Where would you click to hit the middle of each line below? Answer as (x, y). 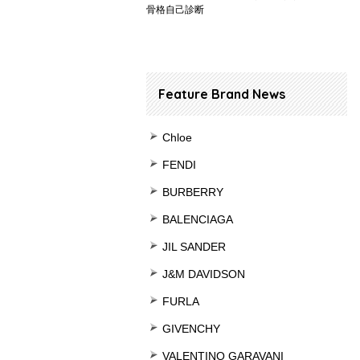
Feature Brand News (222, 94)
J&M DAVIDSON (204, 274)
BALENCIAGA (198, 219)
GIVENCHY (191, 329)
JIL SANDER (194, 247)
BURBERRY (193, 192)
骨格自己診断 (175, 10)
